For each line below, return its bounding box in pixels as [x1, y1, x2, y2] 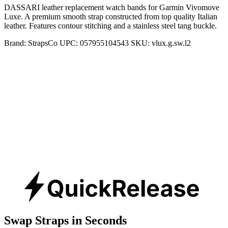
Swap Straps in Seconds [4, 213, 127, 227]
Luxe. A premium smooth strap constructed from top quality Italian [4, 12, 217, 21]
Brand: [4, 38, 28, 47]
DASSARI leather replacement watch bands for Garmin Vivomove [4, 3, 219, 12]
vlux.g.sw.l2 [152, 38, 191, 47]
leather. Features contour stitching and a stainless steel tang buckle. [4, 21, 217, 30]
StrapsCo [28, 38, 58, 47]
